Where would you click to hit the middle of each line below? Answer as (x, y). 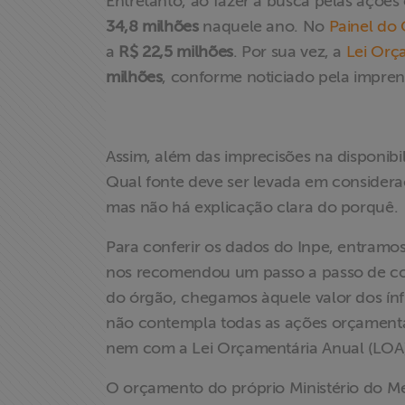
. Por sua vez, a (289, 52)
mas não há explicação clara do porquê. (254, 207)
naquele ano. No (264, 26)
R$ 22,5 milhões (176, 52)
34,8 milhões (152, 26)
